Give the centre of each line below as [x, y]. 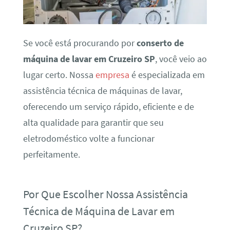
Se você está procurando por [80, 43]
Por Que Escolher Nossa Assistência [105, 194]
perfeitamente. [51, 155]
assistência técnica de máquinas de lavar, [102, 91]
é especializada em [167, 75]
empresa [112, 75]
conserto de [160, 43]
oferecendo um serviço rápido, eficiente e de [108, 107]
